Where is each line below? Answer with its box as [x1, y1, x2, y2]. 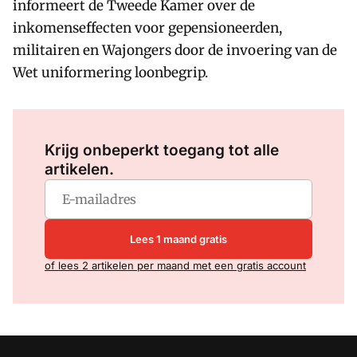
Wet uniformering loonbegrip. [13, 64, 208, 81]
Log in [107, 122, 138, 135]
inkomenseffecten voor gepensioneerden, [13, 19, 282, 37]
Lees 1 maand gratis [130, 232, 227, 245]
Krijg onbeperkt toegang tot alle [45, 141, 279, 159]
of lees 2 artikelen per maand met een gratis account [45, 259, 306, 272]
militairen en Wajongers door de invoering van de [13, 41, 337, 59]
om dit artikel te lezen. [137, 122, 250, 135]
